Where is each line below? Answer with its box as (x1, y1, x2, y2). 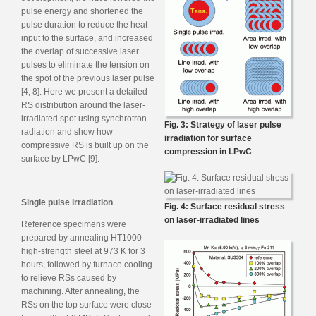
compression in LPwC (164, 146, 252, 157)
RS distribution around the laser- (21, 99, 145, 110)
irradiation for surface (164, 133, 252, 143)
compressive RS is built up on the (21, 140, 149, 150)
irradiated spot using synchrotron (21, 113, 147, 123)
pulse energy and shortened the (21, 6, 143, 16)
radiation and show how (21, 126, 113, 137)
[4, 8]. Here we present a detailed (21, 86, 147, 97)
